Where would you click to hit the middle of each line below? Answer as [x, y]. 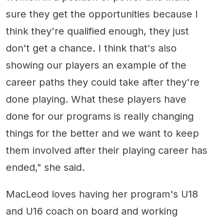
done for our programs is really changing [100, 117]
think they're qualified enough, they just [97, 31]
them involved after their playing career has [107, 151]
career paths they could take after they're [103, 82]
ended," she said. [45, 168]
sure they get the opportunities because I [102, 14]
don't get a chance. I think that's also [91, 48]
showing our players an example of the [96, 65]
